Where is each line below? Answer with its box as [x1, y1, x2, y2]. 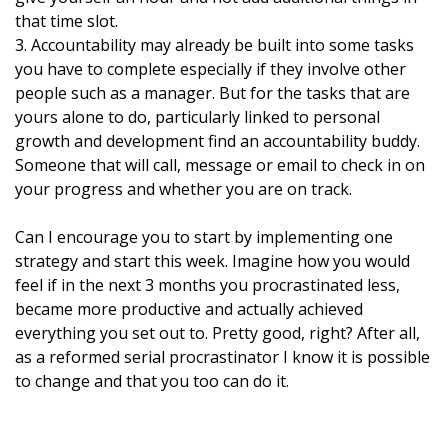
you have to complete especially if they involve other [15, 58, 406, 80]
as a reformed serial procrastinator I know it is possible [15, 346, 430, 368]
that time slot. [15, 10, 118, 32]
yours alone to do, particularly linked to [15, 106, 313, 128]
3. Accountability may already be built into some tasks [15, 34, 414, 56]
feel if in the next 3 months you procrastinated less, [15, 274, 400, 296]
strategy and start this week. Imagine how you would [15, 250, 410, 272]
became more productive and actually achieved [15, 298, 363, 320]
